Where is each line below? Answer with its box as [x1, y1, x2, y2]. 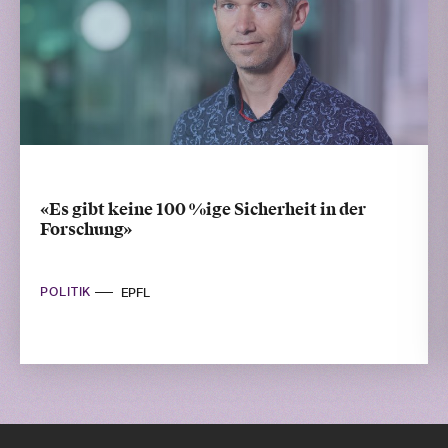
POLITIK [40, 283, 96, 300]
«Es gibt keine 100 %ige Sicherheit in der [40, 198, 366, 220]
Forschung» [40, 218, 132, 240]
